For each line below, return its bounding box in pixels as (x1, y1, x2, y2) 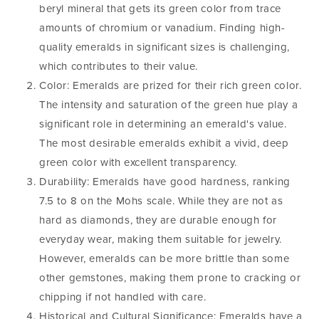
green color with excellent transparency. (39, 156, 238, 169)
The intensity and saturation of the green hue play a (39, 98, 298, 111)
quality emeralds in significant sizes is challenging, (39, 41, 290, 53)
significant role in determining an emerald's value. (39, 117, 287, 130)
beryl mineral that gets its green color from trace (39, 2, 282, 15)
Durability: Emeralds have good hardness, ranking (39, 175, 291, 188)
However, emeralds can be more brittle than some (39, 252, 290, 265)
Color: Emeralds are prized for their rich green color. (39, 79, 302, 92)
